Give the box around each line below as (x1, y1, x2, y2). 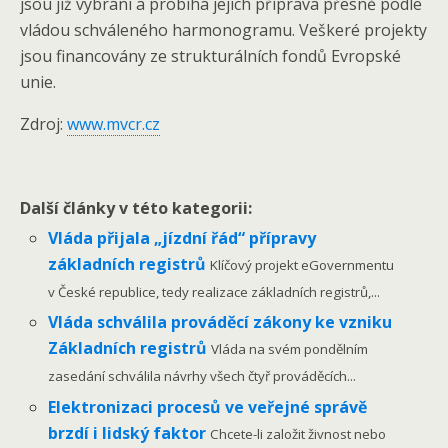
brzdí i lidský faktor (48, 421, 211, 444)
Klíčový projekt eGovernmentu (210, 256, 395, 275)
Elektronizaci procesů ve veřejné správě (48, 395, 368, 418)
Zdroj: (20, 113, 67, 135)
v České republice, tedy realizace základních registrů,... (48, 283, 381, 302)
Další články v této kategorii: (20, 197, 252, 219)
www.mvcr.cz (67, 113, 160, 135)
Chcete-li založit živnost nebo (210, 424, 387, 443)
